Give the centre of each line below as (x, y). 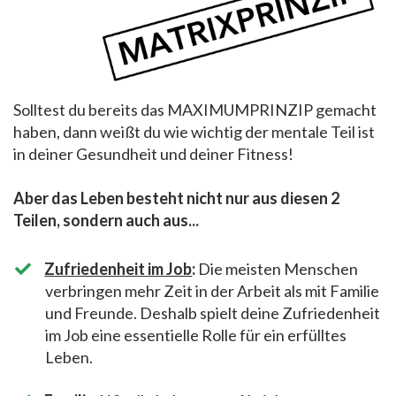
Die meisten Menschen (277, 268)
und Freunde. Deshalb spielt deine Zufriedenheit (213, 312)
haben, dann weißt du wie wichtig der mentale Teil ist (194, 131)
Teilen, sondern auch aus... (106, 220)
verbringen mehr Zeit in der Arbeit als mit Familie (212, 290)
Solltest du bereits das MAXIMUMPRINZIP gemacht (195, 109)
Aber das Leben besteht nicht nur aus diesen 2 (176, 198)
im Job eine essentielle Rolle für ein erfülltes (196, 335)
